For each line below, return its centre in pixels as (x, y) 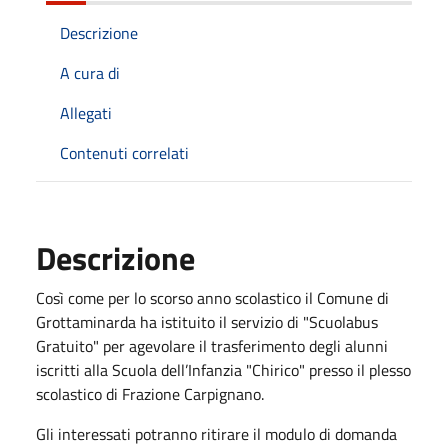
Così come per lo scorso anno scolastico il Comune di (212, 297)
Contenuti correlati (124, 152)
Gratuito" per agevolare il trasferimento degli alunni (212, 345)
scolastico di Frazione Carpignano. (150, 393)
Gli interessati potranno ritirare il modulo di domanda (216, 433)
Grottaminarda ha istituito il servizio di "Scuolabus (207, 321)
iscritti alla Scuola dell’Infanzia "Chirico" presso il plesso (223, 369)
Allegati (86, 112)
